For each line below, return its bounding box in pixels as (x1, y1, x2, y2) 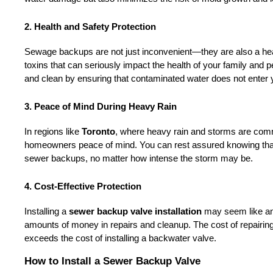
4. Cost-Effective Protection (24, 181, 141, 191)
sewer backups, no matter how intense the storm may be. (24, 153, 253, 163)
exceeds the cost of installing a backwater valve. (24, 233, 216, 243)
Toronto (82, 126, 115, 136)
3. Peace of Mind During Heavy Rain (24, 101, 177, 112)
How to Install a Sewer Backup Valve (24, 254, 200, 267)
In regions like (24, 126, 82, 136)
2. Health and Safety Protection (24, 21, 156, 32)
